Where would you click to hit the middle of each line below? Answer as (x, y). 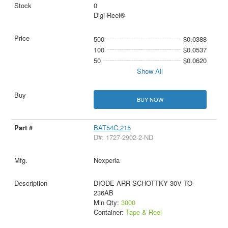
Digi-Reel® (109, 15)
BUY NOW (150, 99)
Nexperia (106, 160)
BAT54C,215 (112, 128)
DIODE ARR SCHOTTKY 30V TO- (144, 183)
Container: (109, 212)
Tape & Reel (144, 212)
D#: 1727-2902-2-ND (123, 137)
